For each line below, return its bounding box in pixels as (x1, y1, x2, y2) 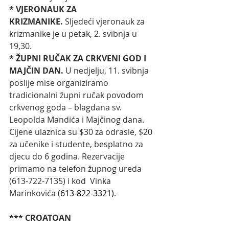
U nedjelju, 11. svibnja (63, 65, 151, 77)
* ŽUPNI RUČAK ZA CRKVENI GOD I (9, 53, 148, 64)
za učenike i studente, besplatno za (9, 139, 145, 150)
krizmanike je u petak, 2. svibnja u (9, 28, 139, 40)
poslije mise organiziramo (9, 77, 110, 89)
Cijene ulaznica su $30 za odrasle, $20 (9, 126, 154, 138)
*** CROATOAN (9, 212, 71, 224)
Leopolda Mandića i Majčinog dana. (9, 114, 146, 126)
